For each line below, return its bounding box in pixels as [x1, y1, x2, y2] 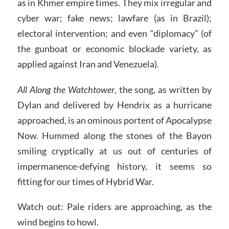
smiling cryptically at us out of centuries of [17, 145, 212, 156]
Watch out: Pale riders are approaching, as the [17, 201, 212, 213]
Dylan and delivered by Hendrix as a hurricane [17, 99, 212, 110]
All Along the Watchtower [17, 83, 114, 95]
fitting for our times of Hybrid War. [17, 175, 154, 187]
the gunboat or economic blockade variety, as [17, 42, 212, 54]
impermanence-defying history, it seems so [17, 160, 212, 172]
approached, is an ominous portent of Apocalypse [17, 114, 212, 126]
